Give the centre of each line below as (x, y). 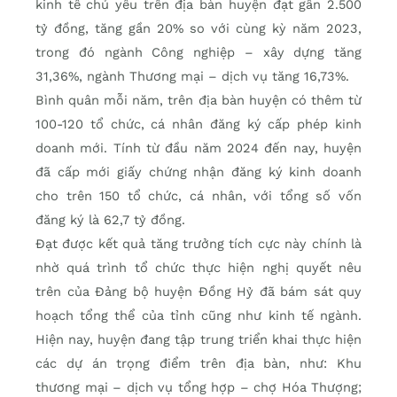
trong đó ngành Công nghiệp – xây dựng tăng (198, 53)
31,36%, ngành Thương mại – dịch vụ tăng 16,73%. (192, 77)
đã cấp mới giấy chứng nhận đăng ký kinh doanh (198, 172)
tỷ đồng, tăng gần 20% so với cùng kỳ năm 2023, (198, 29)
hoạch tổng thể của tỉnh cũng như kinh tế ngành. (198, 316)
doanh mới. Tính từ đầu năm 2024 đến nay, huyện (198, 148)
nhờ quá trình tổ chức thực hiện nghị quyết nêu (198, 268)
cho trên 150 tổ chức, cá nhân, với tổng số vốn (198, 196)
